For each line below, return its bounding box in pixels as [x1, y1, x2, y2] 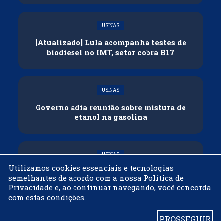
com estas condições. [8, 192, 86, 202]
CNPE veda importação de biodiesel [41, 166, 180, 177]
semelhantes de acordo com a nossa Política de [8, 173, 184, 183]
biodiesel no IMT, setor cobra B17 [46, 47, 175, 57]
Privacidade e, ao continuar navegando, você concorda [8, 183, 211, 192]
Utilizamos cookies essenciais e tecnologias [8, 163, 174, 173]
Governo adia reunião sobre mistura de [35, 102, 186, 112]
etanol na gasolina [74, 111, 147, 122]
